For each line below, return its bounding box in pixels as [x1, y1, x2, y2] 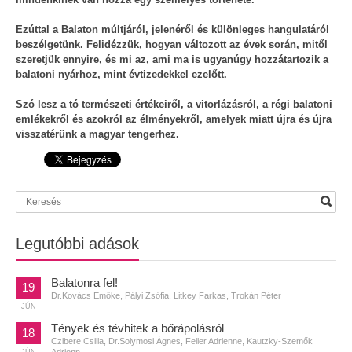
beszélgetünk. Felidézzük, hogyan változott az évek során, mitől [16, 38, 328, 50]
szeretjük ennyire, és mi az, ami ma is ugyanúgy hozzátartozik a [16, 53, 328, 65]
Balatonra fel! [51, 276, 118, 289]
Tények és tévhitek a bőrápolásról [51, 321, 224, 335]
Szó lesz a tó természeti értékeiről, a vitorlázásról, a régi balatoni [16, 98, 332, 110]
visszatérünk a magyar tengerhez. [16, 128, 179, 140]
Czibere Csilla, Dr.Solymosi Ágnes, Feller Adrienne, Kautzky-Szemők [51, 335, 313, 346]
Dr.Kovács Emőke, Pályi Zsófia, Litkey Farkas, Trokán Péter [51, 290, 281, 300]
